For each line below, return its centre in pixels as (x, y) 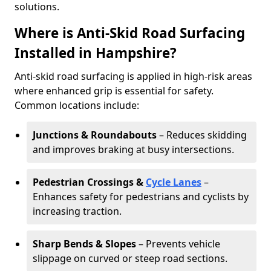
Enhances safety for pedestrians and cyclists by (141, 197)
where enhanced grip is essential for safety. (114, 91)
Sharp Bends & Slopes (84, 244)
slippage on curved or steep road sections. (130, 258)
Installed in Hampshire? (96, 53)
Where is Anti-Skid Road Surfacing (130, 33)
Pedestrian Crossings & (89, 182)
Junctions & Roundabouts (95, 135)
